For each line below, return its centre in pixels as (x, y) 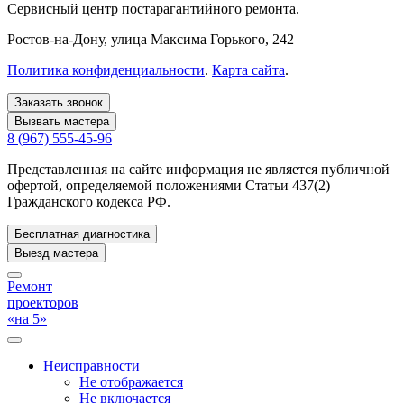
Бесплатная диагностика (82, 234)
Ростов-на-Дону (55, 39)
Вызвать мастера (62, 121)
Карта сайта (248, 69)
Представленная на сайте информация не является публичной (198, 169)
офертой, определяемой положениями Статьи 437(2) (169, 185)
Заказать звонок (59, 102)
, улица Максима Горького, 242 (199, 39)
